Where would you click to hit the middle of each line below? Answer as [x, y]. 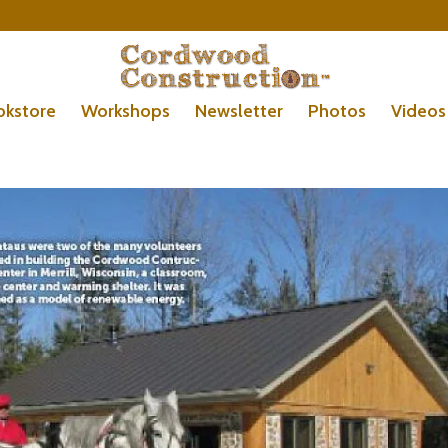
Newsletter [239, 111]
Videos [418, 111]
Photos [337, 111]
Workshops [125, 111]
